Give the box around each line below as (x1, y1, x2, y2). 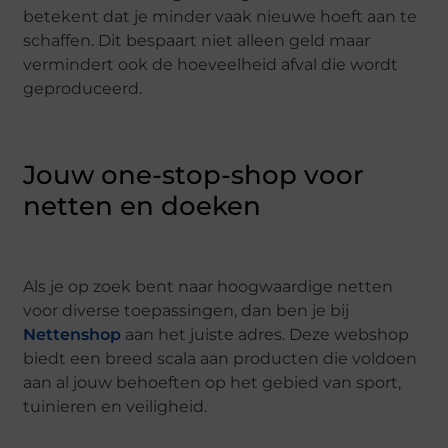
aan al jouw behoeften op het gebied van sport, (23, 373, 402, 393)
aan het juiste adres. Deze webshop (121, 325, 410, 345)
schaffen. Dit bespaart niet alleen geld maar (23, 31, 371, 51)
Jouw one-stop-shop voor (23, 158, 365, 191)
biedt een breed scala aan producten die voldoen (23, 349, 418, 369)
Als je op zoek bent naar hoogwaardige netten (23, 277, 394, 297)
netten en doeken (23, 189, 262, 222)
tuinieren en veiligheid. (23, 397, 208, 417)
